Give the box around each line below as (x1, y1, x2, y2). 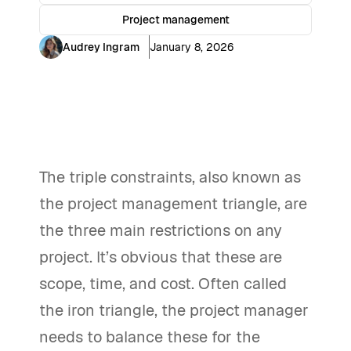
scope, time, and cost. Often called (39, 273, 287, 294)
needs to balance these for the (39, 327, 260, 347)
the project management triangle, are (39, 194, 307, 214)
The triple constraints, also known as (39, 167, 301, 187)
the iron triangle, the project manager (39, 300, 309, 320)
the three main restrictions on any (39, 220, 282, 241)
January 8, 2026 (150, 39, 233, 54)
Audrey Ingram (63, 39, 139, 54)
